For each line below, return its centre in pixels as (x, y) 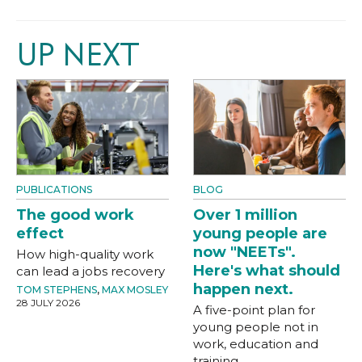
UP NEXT (78, 55)
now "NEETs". (244, 252)
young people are (260, 233)
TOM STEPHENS (57, 289)
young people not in (256, 326)
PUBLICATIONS (54, 189)
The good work (75, 215)
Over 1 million (245, 215)
